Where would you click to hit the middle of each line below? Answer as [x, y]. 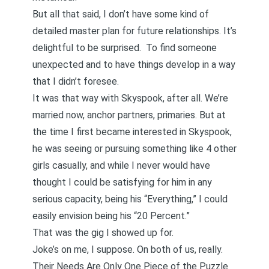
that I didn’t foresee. [76, 81]
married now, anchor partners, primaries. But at [129, 115]
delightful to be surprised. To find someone [125, 48]
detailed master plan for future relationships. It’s [134, 31]
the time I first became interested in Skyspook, [132, 132]
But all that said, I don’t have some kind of [121, 14]
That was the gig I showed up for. [103, 233]
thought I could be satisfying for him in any [122, 182]
